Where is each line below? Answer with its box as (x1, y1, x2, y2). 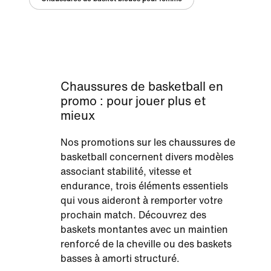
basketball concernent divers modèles (60, 152, 233, 162)
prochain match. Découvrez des (60, 210, 206, 220)
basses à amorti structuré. (60, 253, 180, 264)
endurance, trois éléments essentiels (60, 181, 228, 191)
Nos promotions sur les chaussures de (60, 137, 235, 148)
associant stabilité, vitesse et (60, 166, 192, 177)
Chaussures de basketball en (60, 80, 223, 93)
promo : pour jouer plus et (60, 95, 206, 108)
